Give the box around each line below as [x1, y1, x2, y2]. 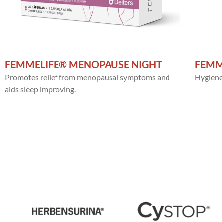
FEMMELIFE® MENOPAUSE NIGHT [5, 58, 162, 70]
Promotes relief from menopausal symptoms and [5, 72, 170, 82]
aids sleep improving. [5, 84, 76, 94]
